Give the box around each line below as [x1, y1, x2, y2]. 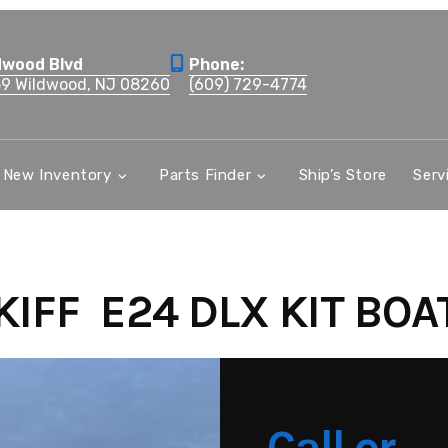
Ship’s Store [298, 166, 387, 184]
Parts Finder [158, 166, 252, 184]
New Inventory [2, 166, 112, 184]
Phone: [189, 54, 244, 74]
